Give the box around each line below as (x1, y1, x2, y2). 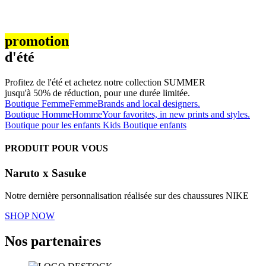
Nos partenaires (5, 233, 101, 249)
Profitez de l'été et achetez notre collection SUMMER (5, 77, 205, 88)
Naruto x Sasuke (5, 166, 86, 179)
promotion (5, 33, 69, 49)
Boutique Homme (5, 109, 72, 120)
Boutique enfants (123, 120, 186, 131)
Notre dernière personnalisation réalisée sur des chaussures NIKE (5, 191, 249, 201)
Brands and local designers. (97, 99, 200, 109)
